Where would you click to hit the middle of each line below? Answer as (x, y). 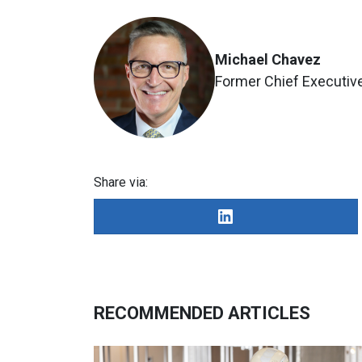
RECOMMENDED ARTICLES (202, 313)
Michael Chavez (267, 59)
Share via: (120, 182)
